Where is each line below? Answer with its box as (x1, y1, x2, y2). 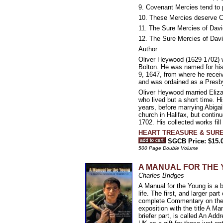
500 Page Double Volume (138, 145, 198, 151)
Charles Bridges (138, 172, 184, 179)
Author (138, 45, 157, 53)
